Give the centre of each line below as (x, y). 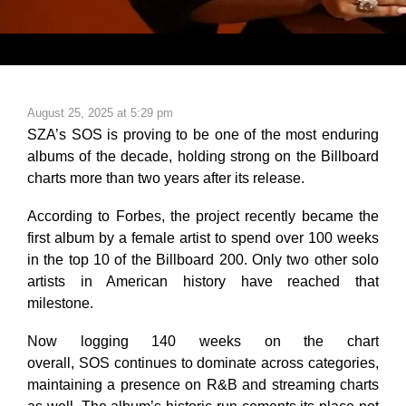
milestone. (60, 303)
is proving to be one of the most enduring (241, 134)
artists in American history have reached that (203, 281)
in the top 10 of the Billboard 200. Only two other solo (203, 259)
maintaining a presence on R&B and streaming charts (203, 385)
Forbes (138, 216)
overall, (53, 363)
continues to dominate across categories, (244, 363)
